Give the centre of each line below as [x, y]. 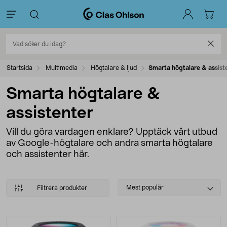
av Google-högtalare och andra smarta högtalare [109, 143]
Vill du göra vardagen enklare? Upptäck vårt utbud [112, 132]
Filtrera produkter [62, 188]
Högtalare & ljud [114, 68]
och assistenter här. [48, 155]
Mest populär [145, 187]
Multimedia [62, 68]
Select [130, 184]
